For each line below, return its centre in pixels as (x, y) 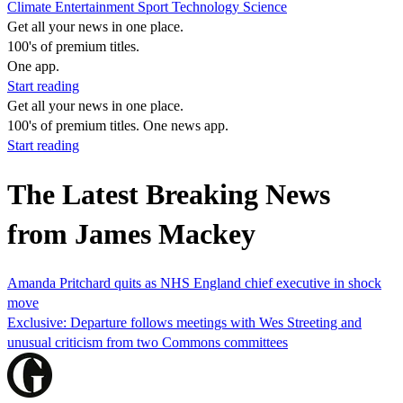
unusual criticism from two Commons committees (148, 342)
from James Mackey (131, 234)
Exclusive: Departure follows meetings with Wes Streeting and (184, 322)
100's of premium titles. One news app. (118, 125)
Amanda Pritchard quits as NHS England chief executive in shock (194, 282)
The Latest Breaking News (169, 195)
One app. (33, 66)
